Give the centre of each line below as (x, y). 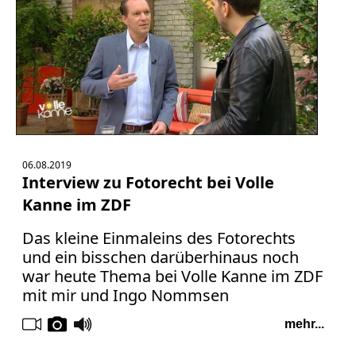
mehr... (304, 323)
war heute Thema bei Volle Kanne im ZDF (172, 276)
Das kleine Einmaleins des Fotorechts (159, 238)
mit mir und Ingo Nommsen (126, 295)
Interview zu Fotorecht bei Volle (148, 182)
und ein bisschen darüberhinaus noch (161, 257)
